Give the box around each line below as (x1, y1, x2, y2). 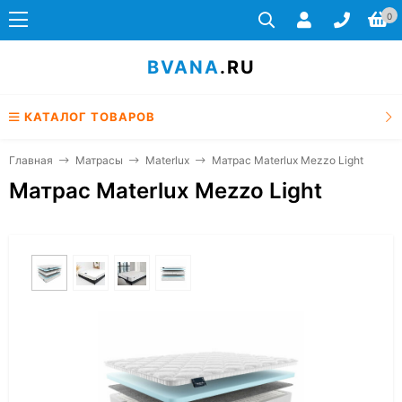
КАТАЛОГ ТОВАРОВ (24, 109, 155, 124)
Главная (9, 153, 53, 167)
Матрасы (75, 153, 123, 167)
